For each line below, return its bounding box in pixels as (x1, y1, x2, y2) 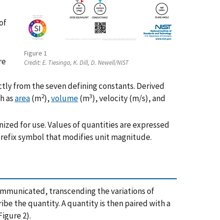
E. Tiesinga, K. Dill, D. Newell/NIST (41, 58, 129, 66)
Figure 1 (24, 49, 47, 58)
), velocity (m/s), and (92, 92, 165, 104)
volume (51, 92, 78, 104)
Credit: (24, 58, 41, 66)
